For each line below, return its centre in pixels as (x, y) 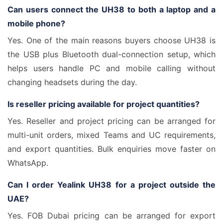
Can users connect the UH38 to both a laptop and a (111, 9)
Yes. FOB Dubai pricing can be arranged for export (111, 216)
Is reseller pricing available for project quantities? (104, 104)
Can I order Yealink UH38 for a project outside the (111, 185)
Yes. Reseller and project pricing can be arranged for (111, 121)
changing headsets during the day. (72, 82)
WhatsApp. (28, 163)
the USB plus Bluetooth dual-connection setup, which (111, 54)
